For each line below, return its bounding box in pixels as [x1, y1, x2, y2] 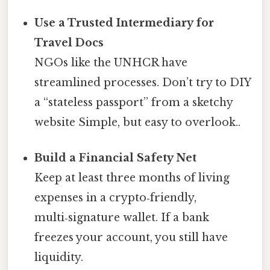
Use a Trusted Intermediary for [34, 16, 215, 30]
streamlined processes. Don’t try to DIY [34, 75, 251, 89]
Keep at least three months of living [34, 171, 230, 184]
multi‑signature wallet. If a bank [34, 210, 210, 224]
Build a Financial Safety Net [34, 151, 197, 165]
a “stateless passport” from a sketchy [34, 95, 233, 109]
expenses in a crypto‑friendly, [34, 190, 197, 204]
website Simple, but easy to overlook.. [34, 115, 241, 129]
